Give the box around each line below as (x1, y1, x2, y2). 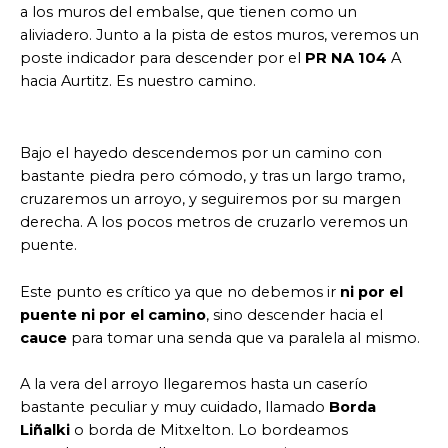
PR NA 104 (305, 49, 387, 68)
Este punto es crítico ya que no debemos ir (20, 282, 340, 301)
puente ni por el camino (20, 305, 206, 324)
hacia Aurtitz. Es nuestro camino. (20, 72, 256, 91)
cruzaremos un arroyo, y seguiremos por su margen (20, 190, 401, 209)
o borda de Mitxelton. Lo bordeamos (70, 421, 348, 440)
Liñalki (20, 421, 70, 440)
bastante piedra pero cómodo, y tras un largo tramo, (20, 167, 405, 186)
